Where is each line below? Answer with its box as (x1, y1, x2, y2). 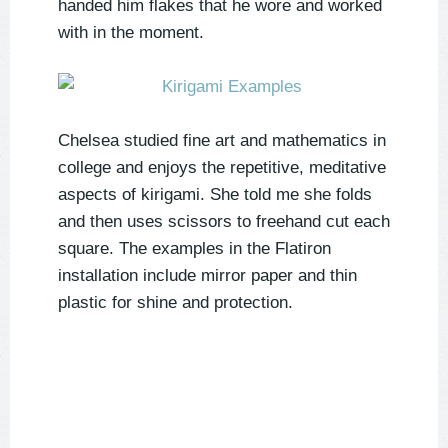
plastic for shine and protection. (58, 293, 293, 313)
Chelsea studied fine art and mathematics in (58, 131, 386, 151)
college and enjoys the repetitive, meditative (58, 158, 386, 178)
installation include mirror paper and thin (58, 266, 357, 286)
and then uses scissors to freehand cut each (58, 212, 390, 232)
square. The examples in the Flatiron (58, 239, 331, 259)
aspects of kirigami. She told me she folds (58, 185, 372, 205)
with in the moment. (58, 23, 204, 43)
